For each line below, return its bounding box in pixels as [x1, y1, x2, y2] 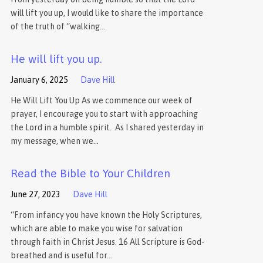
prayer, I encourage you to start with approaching [10, 109, 198, 119]
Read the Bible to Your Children [10, 167, 170, 180]
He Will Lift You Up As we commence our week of [10, 96, 193, 106]
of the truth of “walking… [10, 22, 105, 32]
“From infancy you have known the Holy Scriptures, [10, 210, 202, 220]
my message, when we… [10, 136, 99, 146]
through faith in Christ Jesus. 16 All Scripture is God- [10, 237, 204, 247]
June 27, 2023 [10, 190, 60, 200]
